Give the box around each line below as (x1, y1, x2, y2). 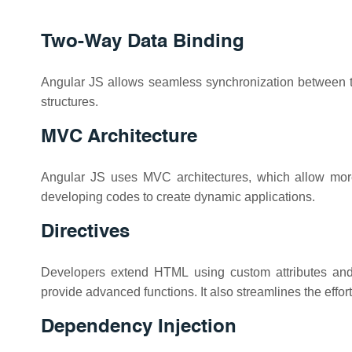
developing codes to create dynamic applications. (41, 190, 315, 203)
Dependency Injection (41, 318, 236, 337)
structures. (41, 95, 98, 108)
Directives (41, 223, 130, 242)
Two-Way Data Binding (41, 33, 244, 52)
